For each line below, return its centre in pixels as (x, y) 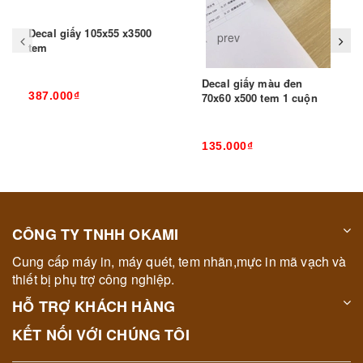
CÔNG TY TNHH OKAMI (96, 234)
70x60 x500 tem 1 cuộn (260, 97)
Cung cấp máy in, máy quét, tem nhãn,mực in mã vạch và (179, 261)
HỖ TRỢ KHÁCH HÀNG (94, 306)
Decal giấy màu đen (252, 83)
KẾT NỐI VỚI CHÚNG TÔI (101, 334)
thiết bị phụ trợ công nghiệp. (94, 279)
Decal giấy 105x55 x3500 (90, 33)
